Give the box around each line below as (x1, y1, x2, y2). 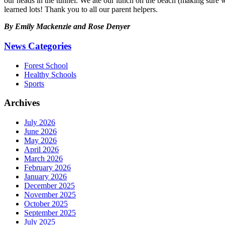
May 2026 (24, 136, 57, 145)
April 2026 (24, 145, 59, 154)
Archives (4, 97, 40, 108)
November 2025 (24, 190, 76, 199)
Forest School (24, 61, 68, 70)
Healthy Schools (24, 70, 76, 79)
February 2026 (24, 163, 71, 172)
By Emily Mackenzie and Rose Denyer (4, 22, 130, 31)
